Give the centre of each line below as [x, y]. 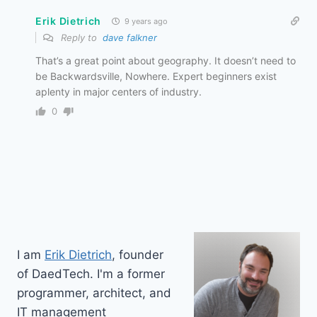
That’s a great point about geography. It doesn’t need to [166, 61]
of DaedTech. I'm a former [91, 273]
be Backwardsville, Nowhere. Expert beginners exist [156, 76]
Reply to [80, 38]
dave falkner [130, 38]
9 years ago [145, 22]
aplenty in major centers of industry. [119, 92]
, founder [138, 254]
